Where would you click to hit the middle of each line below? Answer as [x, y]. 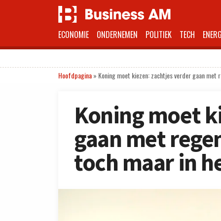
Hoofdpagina [75, 75]
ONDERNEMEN [117, 35]
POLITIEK [159, 35]
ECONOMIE [74, 35]
